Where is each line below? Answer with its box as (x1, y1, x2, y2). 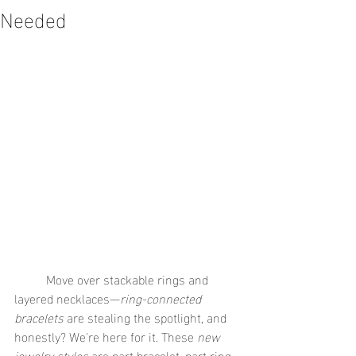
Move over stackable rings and (14, 267, 46, 290)
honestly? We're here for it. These (14, 324, 197, 347)
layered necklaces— (14, 286, 120, 309)
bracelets (14, 305, 64, 328)
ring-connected (120, 286, 204, 309)
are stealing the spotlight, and (64, 305, 230, 328)
